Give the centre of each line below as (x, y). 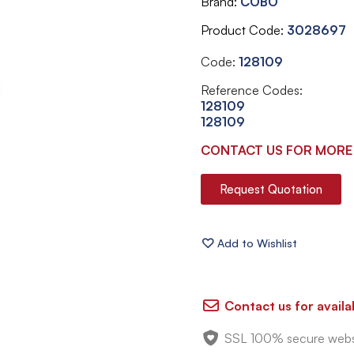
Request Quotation (271, 189)
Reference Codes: (252, 90)
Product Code (241, 30)
